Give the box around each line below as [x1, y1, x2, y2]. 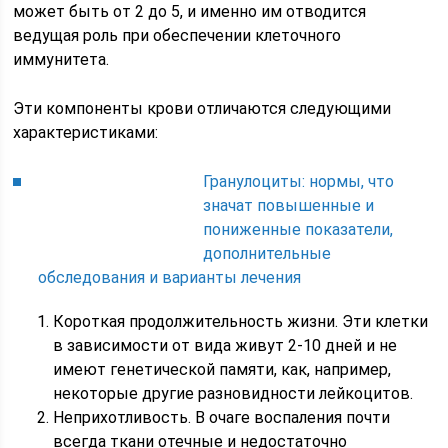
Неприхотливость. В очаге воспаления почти [53, 408, 391, 428]
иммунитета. [13, 50, 110, 70]
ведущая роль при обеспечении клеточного [13, 26, 342, 46]
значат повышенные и [203, 196, 375, 216]
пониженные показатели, [203, 220, 394, 240]
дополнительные [203, 244, 332, 264]
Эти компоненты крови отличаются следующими [13, 99, 392, 119]
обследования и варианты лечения [38, 268, 302, 288]
